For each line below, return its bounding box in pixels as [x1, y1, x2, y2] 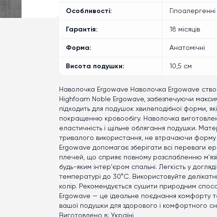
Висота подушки [66, 63, 123, 70]
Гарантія [66, 26, 96, 33]
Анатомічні [170, 45, 205, 51]
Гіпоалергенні [170, 8, 216, 15]
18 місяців [170, 26, 200, 33]
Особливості [66, 8, 110, 15]
